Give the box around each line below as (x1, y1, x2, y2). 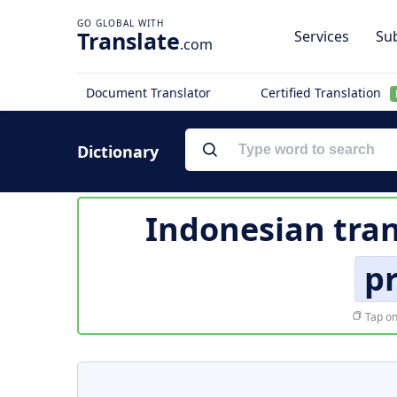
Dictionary (77, 141, 159, 162)
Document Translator (86, 84, 211, 101)
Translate (77, 26, 180, 56)
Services (294, 27, 349, 46)
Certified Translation (260, 84, 385, 101)
